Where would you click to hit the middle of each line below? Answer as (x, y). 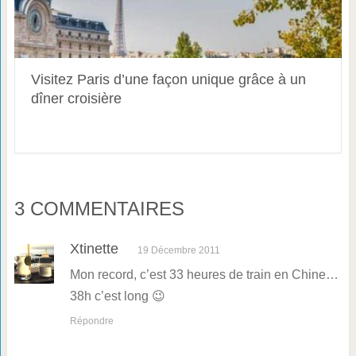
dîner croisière (76, 99)
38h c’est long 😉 (117, 296)
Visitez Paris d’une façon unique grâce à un (168, 79)
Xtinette (94, 249)
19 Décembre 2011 (178, 250)
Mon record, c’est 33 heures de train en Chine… (204, 275)
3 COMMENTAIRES (99, 209)
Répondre (91, 321)
